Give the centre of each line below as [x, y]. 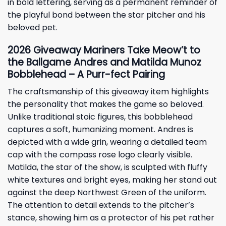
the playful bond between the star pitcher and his [106, 15]
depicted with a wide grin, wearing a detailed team [107, 142]
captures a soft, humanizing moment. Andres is [100, 130]
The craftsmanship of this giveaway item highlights [108, 92]
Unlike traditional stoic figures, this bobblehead [100, 117]
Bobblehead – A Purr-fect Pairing [86, 74]
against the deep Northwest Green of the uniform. [107, 193]
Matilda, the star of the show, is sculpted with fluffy [107, 167]
